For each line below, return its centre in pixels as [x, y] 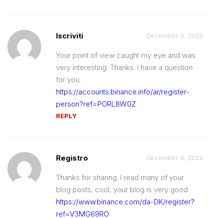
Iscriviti [70, 36]
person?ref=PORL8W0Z [96, 104]
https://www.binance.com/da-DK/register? [125, 201]
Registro [72, 158]
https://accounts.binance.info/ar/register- [123, 91]
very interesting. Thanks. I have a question [124, 67]
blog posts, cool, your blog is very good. [123, 189]
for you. [68, 79]
